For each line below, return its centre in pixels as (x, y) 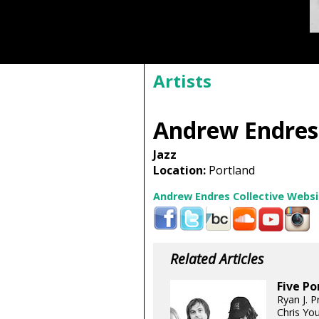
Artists (182, 81)
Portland (230, 171)
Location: (179, 171)
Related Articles (216, 259)
